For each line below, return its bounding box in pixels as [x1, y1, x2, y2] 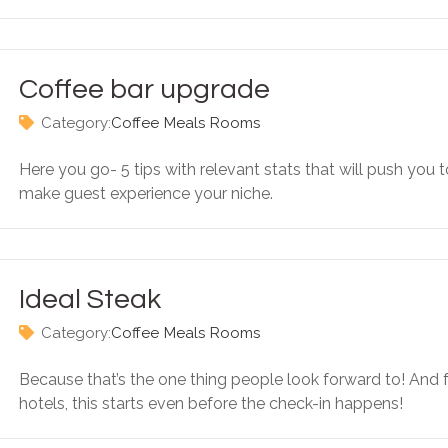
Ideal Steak [19, 285, 161, 314]
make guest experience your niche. [19, 184, 273, 203]
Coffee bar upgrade [19, 75, 270, 104]
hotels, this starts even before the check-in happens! [19, 394, 403, 413]
